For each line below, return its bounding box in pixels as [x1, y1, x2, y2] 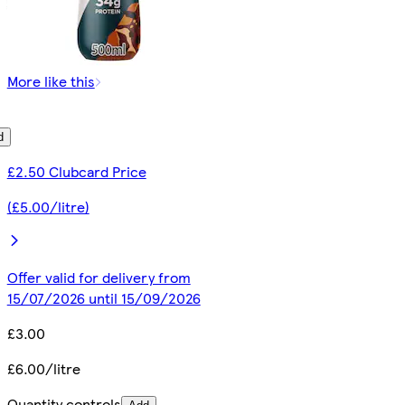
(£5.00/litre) [6, 195, 89, 217]
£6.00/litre [6, 357, 80, 379]
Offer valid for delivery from [6, 266, 191, 287]
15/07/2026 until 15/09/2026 [6, 287, 201, 308]
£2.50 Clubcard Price [6, 160, 146, 182]
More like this [6, 70, 95, 91]
